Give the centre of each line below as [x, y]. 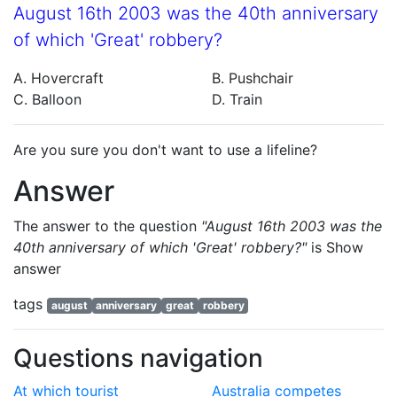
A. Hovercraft [58, 78]
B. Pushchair [253, 78]
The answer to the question [107, 226]
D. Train [237, 99]
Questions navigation [138, 358]
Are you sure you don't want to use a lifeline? [165, 150]
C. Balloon [47, 99]
